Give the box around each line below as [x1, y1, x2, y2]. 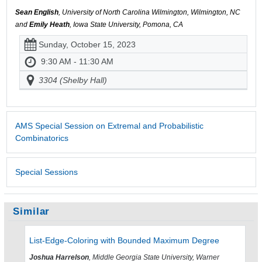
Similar [13, 206, 50, 218]
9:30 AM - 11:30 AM [41, 56, 113, 66]
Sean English [15, 8, 58, 17]
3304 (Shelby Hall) [39, 75, 107, 85]
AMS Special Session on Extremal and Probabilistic [15, 121, 204, 131]
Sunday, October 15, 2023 [39, 39, 136, 49]
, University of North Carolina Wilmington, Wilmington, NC [58, 8, 240, 17]
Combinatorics [15, 133, 68, 143]
